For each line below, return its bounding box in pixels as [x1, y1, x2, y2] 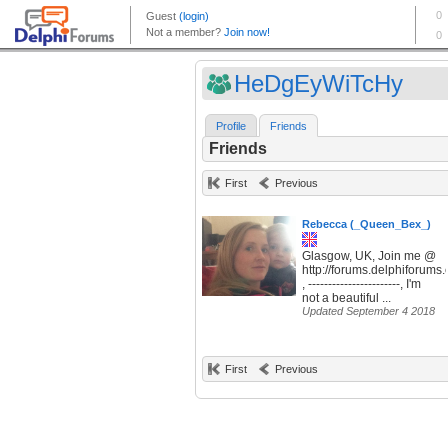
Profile [216, 120, 246, 133]
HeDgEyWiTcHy [234, 70, 403, 97]
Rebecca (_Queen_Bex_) [302, 218, 431, 231]
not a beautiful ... [302, 291, 391, 306]
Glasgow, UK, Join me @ [302, 249, 436, 264]
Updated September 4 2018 [302, 305, 435, 318]
